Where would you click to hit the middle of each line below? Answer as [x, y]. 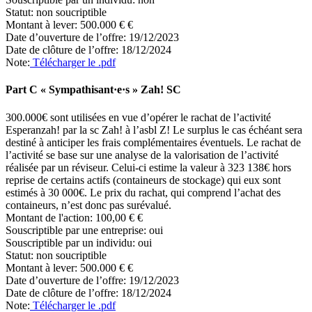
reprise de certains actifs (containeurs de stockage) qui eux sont [143, 180]
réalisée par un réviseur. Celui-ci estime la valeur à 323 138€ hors [148, 167]
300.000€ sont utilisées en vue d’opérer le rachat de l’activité [138, 117]
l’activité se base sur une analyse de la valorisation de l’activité [142, 155]
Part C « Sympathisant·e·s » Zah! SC [93, 90]
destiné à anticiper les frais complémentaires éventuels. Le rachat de [153, 142]
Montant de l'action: [50, 217]
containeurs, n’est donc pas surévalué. [88, 205]
